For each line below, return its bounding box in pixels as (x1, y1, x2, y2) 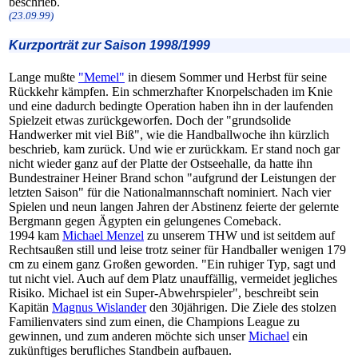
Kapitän (9, 300, 52, 314)
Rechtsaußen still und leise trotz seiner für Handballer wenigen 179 (9, 242, 346, 257)
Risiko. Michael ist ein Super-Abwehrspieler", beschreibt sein (9, 285, 319, 300)
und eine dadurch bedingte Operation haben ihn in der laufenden (9, 98, 333, 113)
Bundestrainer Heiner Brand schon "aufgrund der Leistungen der (9, 170, 336, 185)
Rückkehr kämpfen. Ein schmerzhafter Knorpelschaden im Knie (9, 84, 332, 98)
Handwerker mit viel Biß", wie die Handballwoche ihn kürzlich (9, 127, 329, 141)
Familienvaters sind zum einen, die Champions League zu (9, 314, 300, 328)
